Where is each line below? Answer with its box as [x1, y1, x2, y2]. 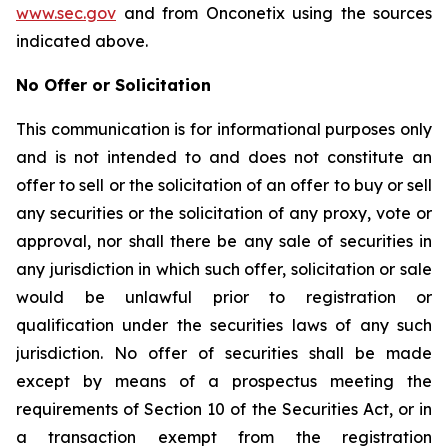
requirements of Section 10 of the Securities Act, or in [16, 399, 432, 419]
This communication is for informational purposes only [16, 119, 432, 139]
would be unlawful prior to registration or [16, 287, 432, 307]
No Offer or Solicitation [16, 75, 211, 95]
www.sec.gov [16, 3, 116, 23]
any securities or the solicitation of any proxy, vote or [16, 203, 432, 223]
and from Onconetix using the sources [116, 3, 432, 23]
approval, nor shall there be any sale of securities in [16, 231, 432, 251]
